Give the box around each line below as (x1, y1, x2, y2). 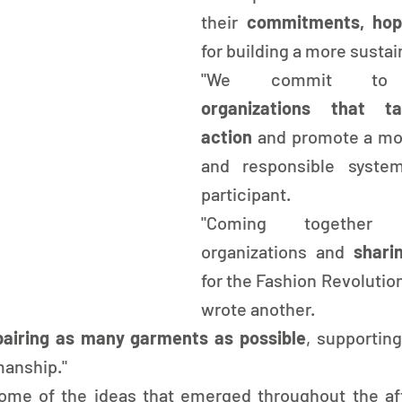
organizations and (201, 240, 354, 262)
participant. (201, 183, 291, 205)
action (201, 126, 252, 147)
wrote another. (201, 298, 315, 319)
